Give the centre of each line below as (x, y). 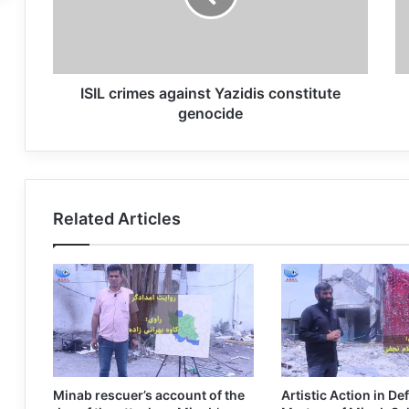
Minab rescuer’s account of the (149, 395)
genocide (210, 114)
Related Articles (117, 219)
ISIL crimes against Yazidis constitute (210, 94)
